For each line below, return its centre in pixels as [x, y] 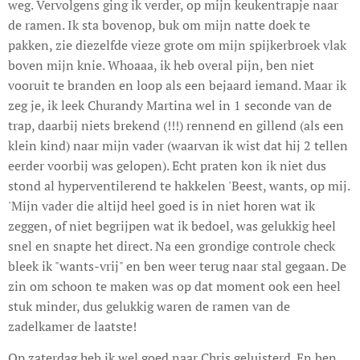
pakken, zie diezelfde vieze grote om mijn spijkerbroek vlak [177, 45]
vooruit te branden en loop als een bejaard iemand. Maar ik [177, 85]
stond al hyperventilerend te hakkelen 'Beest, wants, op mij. [179, 185]
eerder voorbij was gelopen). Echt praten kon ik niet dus [167, 165]
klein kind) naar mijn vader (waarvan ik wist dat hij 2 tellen [178, 145]
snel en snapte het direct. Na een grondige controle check [172, 245]
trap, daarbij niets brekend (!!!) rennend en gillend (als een [176, 125]
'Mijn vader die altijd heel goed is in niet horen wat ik [162, 205]
